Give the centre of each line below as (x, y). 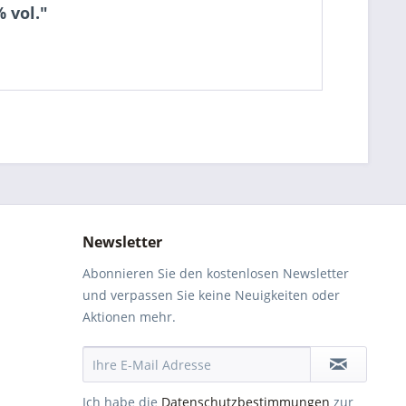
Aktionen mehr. (129, 317)
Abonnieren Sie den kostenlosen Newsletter (216, 273)
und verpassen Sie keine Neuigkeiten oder (211, 295)
